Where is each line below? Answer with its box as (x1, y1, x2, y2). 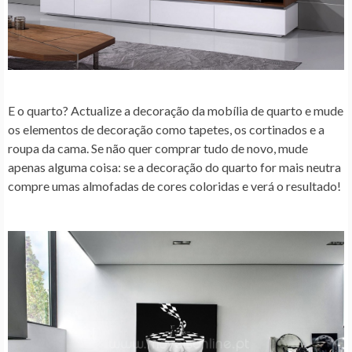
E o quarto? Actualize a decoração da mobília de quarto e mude (8, 102, 343, 118)
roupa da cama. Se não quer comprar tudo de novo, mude (8, 140, 308, 156)
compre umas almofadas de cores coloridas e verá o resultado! (8, 178, 341, 193)
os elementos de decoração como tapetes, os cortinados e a (8, 121, 324, 137)
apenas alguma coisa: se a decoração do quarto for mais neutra (8, 159, 341, 174)
